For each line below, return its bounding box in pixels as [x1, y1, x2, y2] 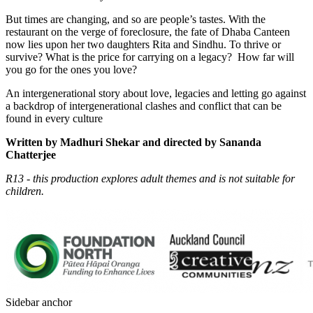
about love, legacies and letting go [123, 87, 275, 100]
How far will [235, 51, 294, 64]
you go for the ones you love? [6, 64, 137, 76]
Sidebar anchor [6, 296, 72, 309]
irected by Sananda [170, 136, 261, 149]
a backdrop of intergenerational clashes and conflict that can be [6, 100, 282, 112]
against [275, 87, 306, 100]
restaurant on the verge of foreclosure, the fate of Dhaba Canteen [6, 26, 290, 38]
